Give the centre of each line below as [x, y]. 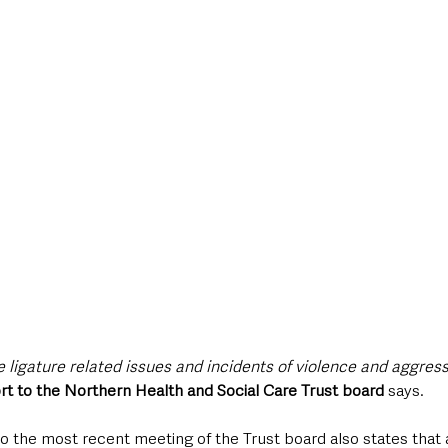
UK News [152, 47]
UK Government [269, 47]
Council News [402, 47]
